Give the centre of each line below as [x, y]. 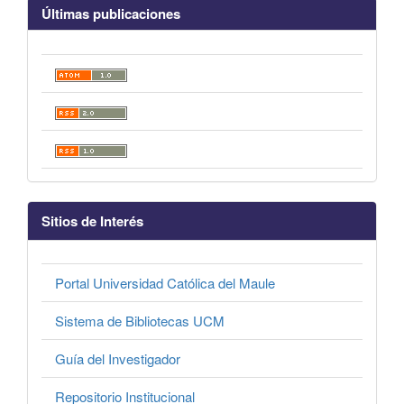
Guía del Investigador [118, 359]
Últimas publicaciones [111, 14]
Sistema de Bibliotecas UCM [140, 321]
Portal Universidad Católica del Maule [165, 283]
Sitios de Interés [92, 220]
